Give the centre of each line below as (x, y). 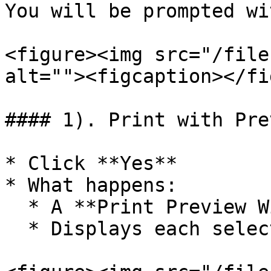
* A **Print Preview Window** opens (16, 207)
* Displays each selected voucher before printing (16, 229)
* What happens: (91, 185)
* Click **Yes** (91, 163)
